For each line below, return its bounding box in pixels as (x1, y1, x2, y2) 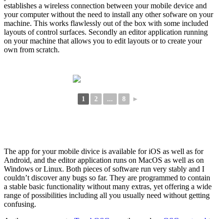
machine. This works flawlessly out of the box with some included (4, 19, 208, 27)
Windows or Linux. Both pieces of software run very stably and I (4, 164, 204, 173)
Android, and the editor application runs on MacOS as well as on (4, 155, 204, 164)
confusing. (4, 199, 36, 208)
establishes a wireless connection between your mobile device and (4, 1, 207, 10)
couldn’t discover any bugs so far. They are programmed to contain (4, 173, 210, 182)
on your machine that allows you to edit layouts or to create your (4, 36, 202, 45)
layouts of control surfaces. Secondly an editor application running (4, 27, 208, 36)
